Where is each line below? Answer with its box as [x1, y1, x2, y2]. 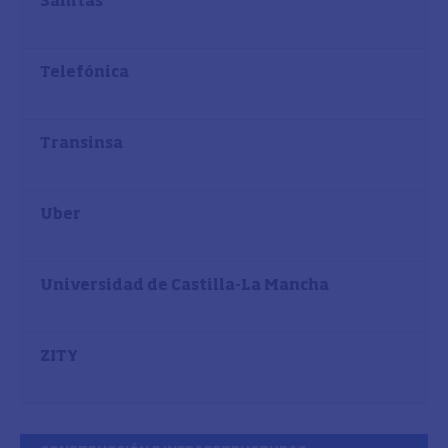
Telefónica [40, 65, 129, 80]
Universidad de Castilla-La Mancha [40, 278, 329, 293]
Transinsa [40, 136, 123, 151]
